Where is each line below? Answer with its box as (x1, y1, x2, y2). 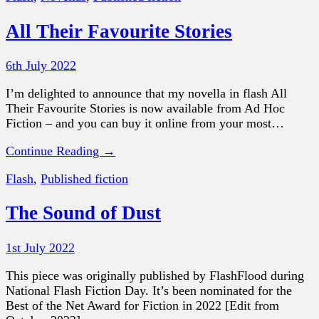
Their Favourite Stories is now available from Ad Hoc (6, 100, 285, 115)
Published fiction (41, 171, 128, 186)
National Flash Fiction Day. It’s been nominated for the (6, 283, 292, 298)
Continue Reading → (6, 143, 115, 158)
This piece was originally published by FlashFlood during (6, 268, 304, 283)
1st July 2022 (6, 240, 75, 255)
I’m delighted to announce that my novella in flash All (6, 85, 287, 100)
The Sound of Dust (6, 202, 161, 224)
